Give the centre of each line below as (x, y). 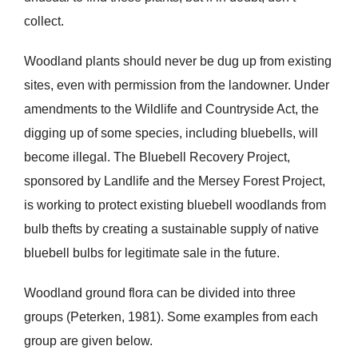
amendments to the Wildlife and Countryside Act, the (171, 109)
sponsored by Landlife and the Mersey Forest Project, (174, 181)
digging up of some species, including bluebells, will (171, 133)
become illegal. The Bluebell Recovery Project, (157, 157)
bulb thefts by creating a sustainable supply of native (171, 229)
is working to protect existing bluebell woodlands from (175, 205)
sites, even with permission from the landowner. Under (176, 86)
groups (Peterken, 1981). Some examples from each (171, 317)
